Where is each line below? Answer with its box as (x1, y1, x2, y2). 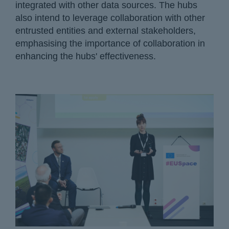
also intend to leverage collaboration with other (15, 13, 205, 24)
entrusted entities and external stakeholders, (15, 26, 196, 36)
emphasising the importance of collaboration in (15, 38, 205, 49)
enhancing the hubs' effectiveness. (15, 51, 156, 62)
